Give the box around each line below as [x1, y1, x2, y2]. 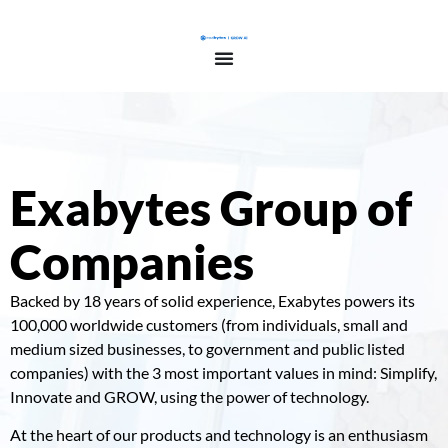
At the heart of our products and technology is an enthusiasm [10, 425, 428, 444]
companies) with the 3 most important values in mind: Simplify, [10, 362, 437, 382]
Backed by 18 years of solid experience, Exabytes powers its [10, 290, 415, 310]
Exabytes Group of [10, 178, 412, 236]
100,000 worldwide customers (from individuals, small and [10, 314, 408, 334]
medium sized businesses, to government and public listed [10, 338, 405, 358]
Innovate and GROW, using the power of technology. [10, 386, 369, 406]
